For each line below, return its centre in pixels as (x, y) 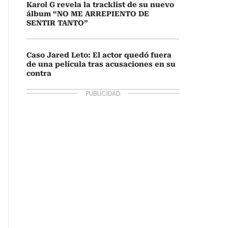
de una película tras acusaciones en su (101, 64)
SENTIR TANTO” (57, 23)
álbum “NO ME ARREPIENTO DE (88, 14)
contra (39, 73)
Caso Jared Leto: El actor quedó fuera (99, 55)
